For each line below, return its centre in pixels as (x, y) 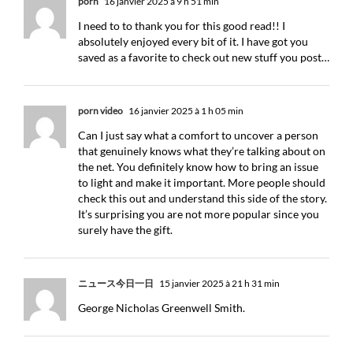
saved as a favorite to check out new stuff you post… (204, 57)
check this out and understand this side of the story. (203, 198)
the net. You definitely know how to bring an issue (198, 167)
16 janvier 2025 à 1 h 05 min (185, 111)
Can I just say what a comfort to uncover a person (198, 135)
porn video (100, 111)
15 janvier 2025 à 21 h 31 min (219, 283)
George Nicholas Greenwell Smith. (162, 308)
